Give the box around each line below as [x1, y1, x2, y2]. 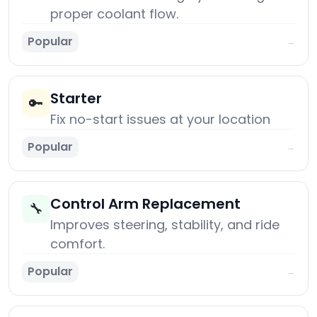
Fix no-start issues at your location [50, 110, 270, 129]
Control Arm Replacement [50, 194, 241, 214]
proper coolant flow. [50, 5, 178, 23]
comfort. [50, 235, 105, 253]
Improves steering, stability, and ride [50, 216, 279, 234]
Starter [50, 88, 102, 109]
